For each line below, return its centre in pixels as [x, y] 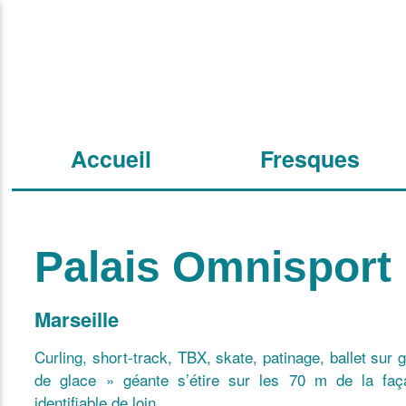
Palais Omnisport [213, 266]
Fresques [310, 158]
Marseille [77, 319]
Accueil [111, 158]
